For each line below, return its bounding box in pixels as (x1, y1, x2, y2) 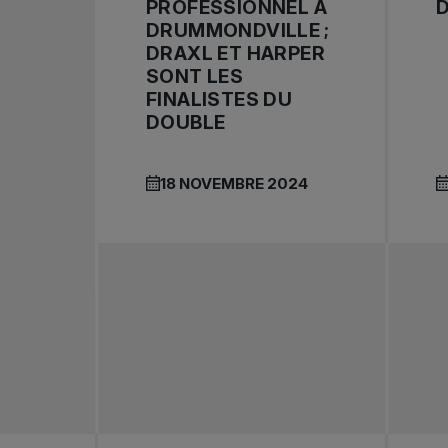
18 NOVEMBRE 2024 (160, 174, 309, 194)
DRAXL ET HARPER (146, 42, 326, 66)
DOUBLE (146, 111, 226, 135)
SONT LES (146, 65, 244, 89)
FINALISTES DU (146, 88, 293, 112)
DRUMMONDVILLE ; (146, 19, 330, 43)
